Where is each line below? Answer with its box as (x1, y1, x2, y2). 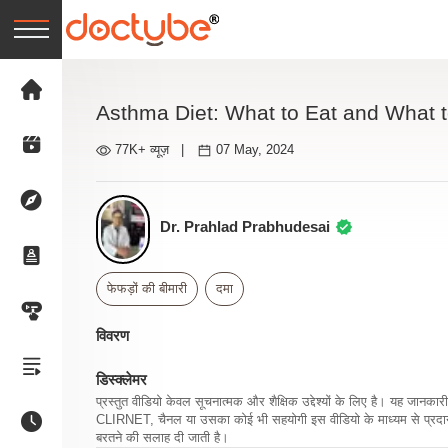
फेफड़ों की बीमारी (106, 281, 187, 296)
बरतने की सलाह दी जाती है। (95, 431, 229, 446)
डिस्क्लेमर (95, 372, 147, 389)
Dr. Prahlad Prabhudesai (160, 219, 331, 236)
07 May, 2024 (216, 142, 295, 158)
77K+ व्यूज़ (115, 142, 170, 158)
